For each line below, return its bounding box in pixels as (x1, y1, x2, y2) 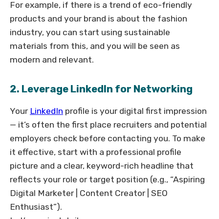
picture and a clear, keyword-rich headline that (10, 161, 194, 171)
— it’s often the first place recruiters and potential (10, 120, 207, 130)
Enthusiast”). (10, 202, 62, 212)
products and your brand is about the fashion (10, 14, 187, 24)
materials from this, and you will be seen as (10, 41, 180, 51)
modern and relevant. (10, 55, 94, 65)
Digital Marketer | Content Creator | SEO (10, 188, 168, 198)
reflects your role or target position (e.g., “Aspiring (10, 175, 205, 185)
